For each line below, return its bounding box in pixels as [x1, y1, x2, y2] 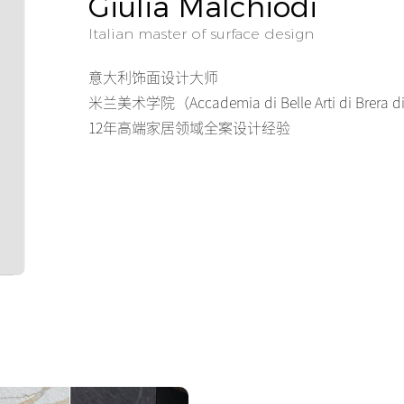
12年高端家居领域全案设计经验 [88, 120, 290, 135]
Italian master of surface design [88, 24, 314, 42]
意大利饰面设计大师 [88, 69, 218, 85]
